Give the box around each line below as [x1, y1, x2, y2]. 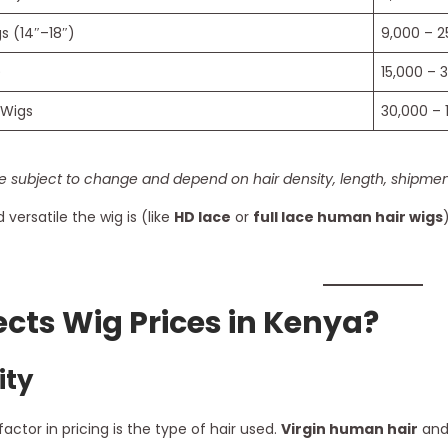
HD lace [173, 206, 231, 227]
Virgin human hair [280, 418, 418, 439]
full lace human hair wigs [252, 206, 443, 227]
